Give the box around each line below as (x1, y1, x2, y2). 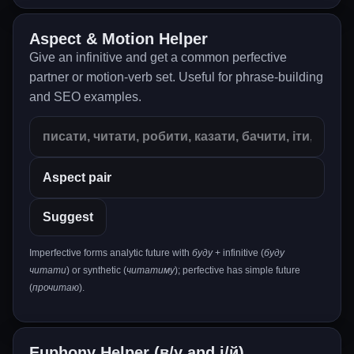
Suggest (43, 210, 93, 224)
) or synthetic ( (66, 265, 126, 276)
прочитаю (32, 282, 79, 293)
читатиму (126, 265, 175, 276)
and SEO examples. (29, 90, 141, 104)
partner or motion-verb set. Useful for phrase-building (29, 70, 323, 84)
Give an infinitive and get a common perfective (29, 51, 287, 64)
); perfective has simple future (175, 265, 300, 276)
